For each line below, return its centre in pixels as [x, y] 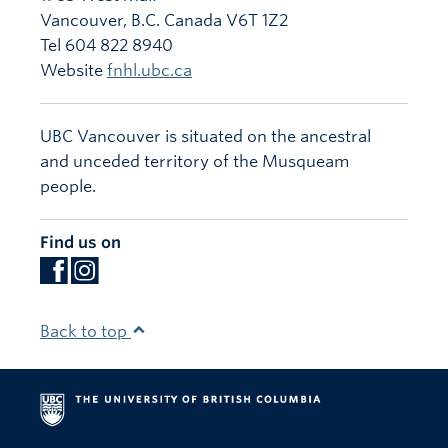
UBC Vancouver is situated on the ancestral [205, 136]
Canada [193, 20]
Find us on [80, 242]
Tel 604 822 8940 [106, 45]
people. [68, 186]
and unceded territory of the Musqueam [194, 161]
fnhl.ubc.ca [149, 70]
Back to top [85, 331]
